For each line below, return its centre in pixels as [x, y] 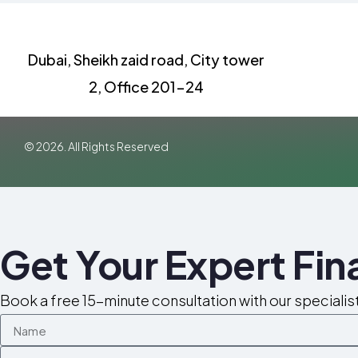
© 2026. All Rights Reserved [96, 146]
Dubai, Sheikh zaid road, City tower [146, 59]
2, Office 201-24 [146, 86]
